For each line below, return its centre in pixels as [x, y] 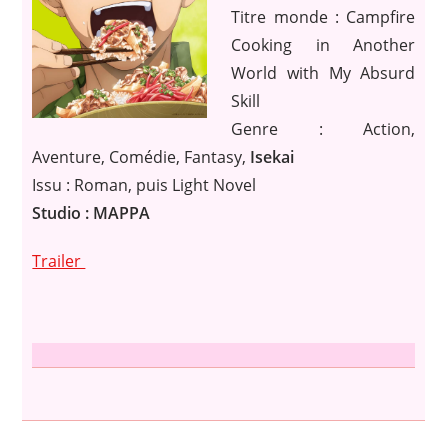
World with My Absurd [323, 72]
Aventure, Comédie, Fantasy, [141, 156]
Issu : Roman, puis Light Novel [144, 184]
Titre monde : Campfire [323, 16]
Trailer [59, 260]
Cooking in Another [323, 44]
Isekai [272, 156]
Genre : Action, [323, 128]
